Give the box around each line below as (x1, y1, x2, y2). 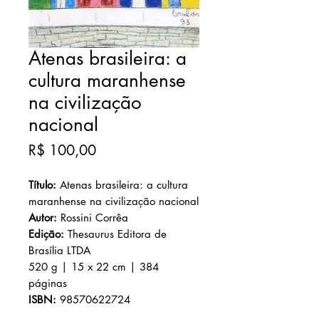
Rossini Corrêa (61, 211, 128, 224)
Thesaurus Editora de (68, 227, 167, 241)
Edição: (28, 227, 68, 241)
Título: (28, 178, 56, 192)
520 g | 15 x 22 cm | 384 (28, 260, 159, 273)
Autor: (28, 211, 61, 224)
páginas (28, 276, 67, 290)
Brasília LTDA (28, 244, 90, 257)
